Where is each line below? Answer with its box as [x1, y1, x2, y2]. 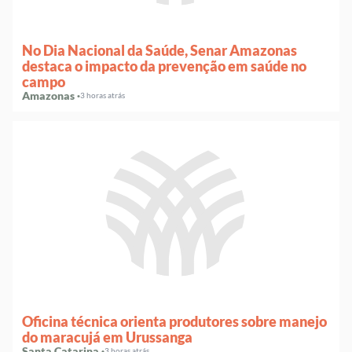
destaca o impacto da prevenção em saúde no [22, 57, 306, 75]
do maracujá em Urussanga [22, 328, 192, 346]
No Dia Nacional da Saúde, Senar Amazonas [22, 41, 297, 59]
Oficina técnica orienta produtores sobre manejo [22, 312, 327, 330]
